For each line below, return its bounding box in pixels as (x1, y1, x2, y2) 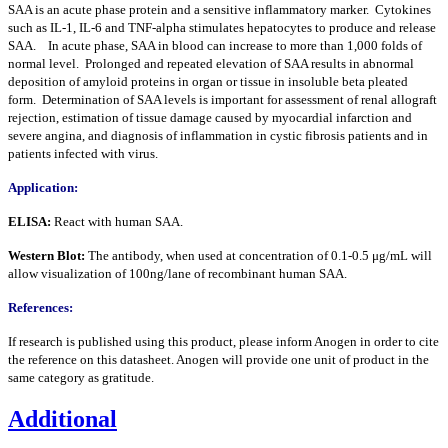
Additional (8, 405, 117, 432)
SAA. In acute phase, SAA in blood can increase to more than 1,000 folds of (8, 37, 422, 53)
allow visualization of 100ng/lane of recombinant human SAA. (8, 265, 347, 281)
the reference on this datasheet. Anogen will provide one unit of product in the (8, 351, 429, 367)
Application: (8, 179, 81, 195)
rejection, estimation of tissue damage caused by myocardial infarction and (8, 109, 412, 125)
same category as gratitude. (8, 369, 154, 385)
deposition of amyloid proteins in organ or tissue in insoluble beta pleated (8, 73, 408, 89)
